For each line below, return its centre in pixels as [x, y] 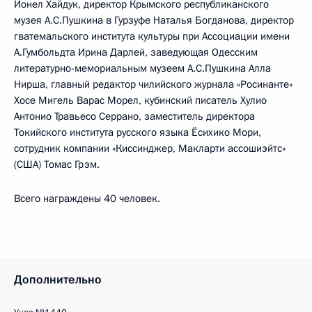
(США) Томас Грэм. [57, 164]
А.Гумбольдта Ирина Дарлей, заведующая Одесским [136, 52]
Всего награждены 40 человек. [87, 198]
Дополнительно [58, 280]
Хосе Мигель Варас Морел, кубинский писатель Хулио [140, 100]
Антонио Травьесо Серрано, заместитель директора [134, 116]
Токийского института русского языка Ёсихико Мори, [138, 132]
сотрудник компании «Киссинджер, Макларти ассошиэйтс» [150, 148]
